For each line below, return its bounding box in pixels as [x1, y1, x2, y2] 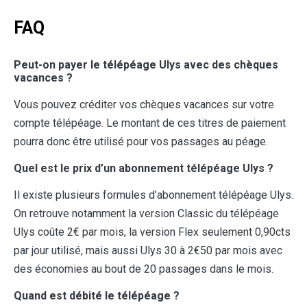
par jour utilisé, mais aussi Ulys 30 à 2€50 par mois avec [14, 244, 282, 258]
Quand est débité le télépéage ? [14, 289, 180, 303]
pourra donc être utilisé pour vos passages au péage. [14, 135, 268, 149]
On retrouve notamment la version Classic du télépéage [14, 207, 279, 221]
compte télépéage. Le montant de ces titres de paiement [14, 116, 286, 130]
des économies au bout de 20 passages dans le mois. [14, 262, 273, 276]
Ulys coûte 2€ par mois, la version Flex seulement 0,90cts [14, 225, 291, 239]
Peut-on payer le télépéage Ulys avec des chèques [14, 58, 278, 72]
